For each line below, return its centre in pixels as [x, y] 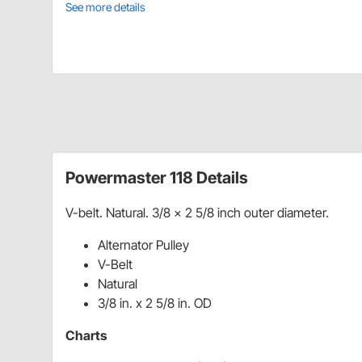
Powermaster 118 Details [157, 177]
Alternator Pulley [143, 244]
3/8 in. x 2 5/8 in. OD [155, 303]
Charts [86, 335]
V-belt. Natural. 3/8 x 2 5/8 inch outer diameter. [197, 212]
